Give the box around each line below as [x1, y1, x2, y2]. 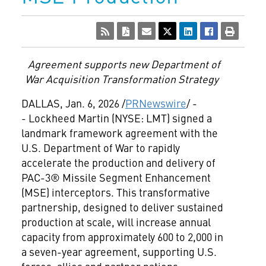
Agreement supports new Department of [28, 56, 220, 71]
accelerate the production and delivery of [21, 155, 216, 170]
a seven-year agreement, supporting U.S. [21, 244, 217, 259]
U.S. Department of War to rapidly [21, 140, 180, 155]
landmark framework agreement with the [21, 125, 218, 140]
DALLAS [21, 96, 60, 110]
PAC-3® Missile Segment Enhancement [21, 170, 211, 185]
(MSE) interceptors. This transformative [21, 185, 210, 199]
